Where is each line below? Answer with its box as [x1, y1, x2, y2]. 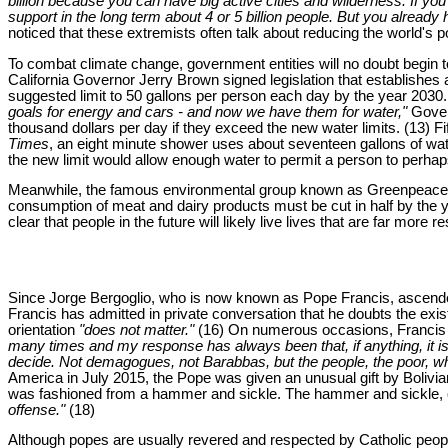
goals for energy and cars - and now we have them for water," [8, 103, 407, 120]
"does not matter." [75, 321, 194, 338]
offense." [8, 401, 65, 418]
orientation [8, 321, 75, 338]
